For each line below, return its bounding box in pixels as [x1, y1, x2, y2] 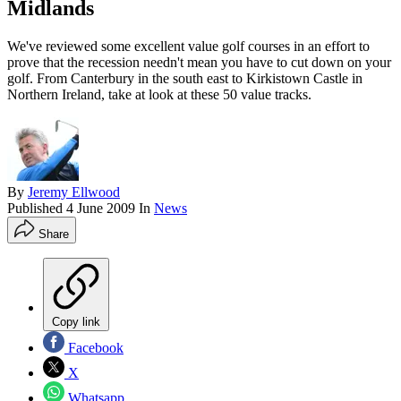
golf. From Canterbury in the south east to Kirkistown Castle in [7, 71, 363, 87]
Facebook [64, 340, 124, 356]
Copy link [52, 315, 100, 329]
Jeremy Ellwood [28, 184, 120, 200]
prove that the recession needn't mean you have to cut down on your [7, 55, 391, 71]
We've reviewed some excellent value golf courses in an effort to [7, 38, 370, 55]
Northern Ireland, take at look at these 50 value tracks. [7, 87, 311, 103]
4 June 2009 [66, 200, 135, 217]
